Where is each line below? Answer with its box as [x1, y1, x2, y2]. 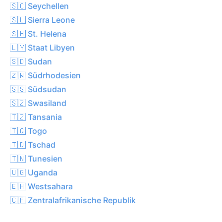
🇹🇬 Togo [10, 125, 47, 136]
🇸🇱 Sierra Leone [10, 14, 75, 25]
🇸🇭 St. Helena [10, 28, 66, 39]
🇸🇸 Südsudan [10, 84, 66, 94]
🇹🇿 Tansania [10, 111, 62, 122]
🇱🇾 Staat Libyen [10, 42, 75, 53]
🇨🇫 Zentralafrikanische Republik [10, 195, 136, 205]
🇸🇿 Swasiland [10, 98, 66, 108]
